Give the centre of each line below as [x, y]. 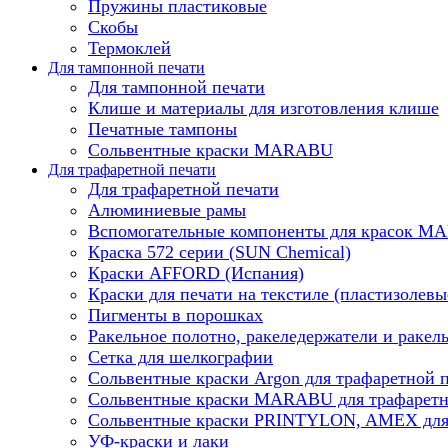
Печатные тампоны [162, 128]
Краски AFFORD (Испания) [196, 272]
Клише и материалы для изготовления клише [263, 107]
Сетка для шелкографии [180, 356]
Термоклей [129, 47]
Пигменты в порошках [175, 314]
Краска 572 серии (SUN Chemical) [219, 251]
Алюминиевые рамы [167, 209]
